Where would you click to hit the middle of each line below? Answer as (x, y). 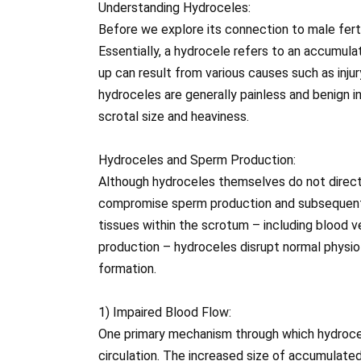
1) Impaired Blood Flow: (165, 313)
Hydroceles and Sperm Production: (197, 160)
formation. (127, 269)
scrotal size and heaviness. (174, 117)
